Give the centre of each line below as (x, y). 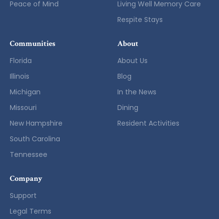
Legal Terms (31, 211)
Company (26, 179)
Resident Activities (148, 123)
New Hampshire (36, 123)
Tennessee (29, 155)
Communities (33, 44)
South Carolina (35, 139)
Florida (21, 61)
